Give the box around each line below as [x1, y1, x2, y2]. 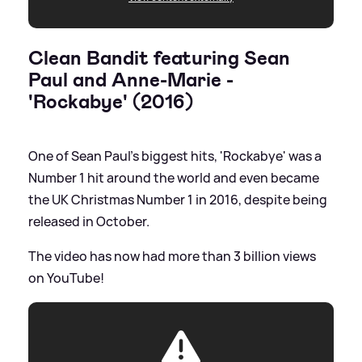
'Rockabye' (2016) [28, 88, 193, 115]
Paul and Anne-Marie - [28, 66, 234, 93]
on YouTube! [28, 268, 104, 287]
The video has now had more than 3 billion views [28, 246, 316, 265]
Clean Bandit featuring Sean [28, 44, 290, 71]
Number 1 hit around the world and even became [28, 168, 319, 187]
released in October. [28, 212, 149, 230]
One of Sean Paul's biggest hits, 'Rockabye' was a [28, 146, 322, 165]
